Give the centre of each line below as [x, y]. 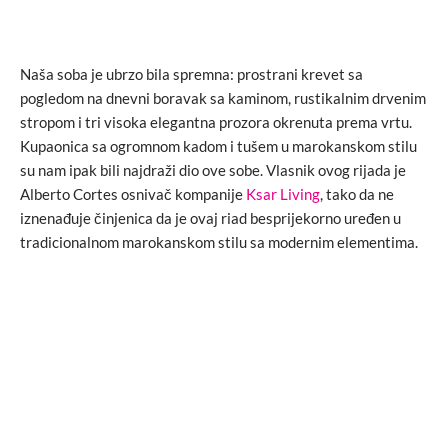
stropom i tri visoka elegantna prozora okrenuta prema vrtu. [216, 121]
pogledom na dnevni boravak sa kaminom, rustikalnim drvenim [223, 97]
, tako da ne [357, 193]
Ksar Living [283, 193]
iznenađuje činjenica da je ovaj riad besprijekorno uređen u [210, 217]
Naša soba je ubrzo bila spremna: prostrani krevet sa [191, 73]
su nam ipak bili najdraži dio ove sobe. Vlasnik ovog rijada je [213, 169]
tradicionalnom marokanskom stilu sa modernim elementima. [219, 241]
